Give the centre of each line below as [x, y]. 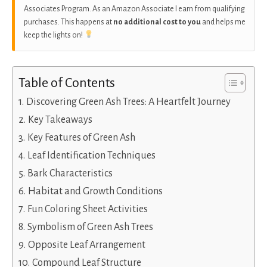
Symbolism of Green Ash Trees [90, 227]
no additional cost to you [157, 22]
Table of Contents [67, 83]
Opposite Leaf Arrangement [86, 245]
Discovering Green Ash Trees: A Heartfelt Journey [128, 102]
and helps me [223, 22]
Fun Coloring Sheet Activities [87, 209]
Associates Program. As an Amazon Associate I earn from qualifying [134, 9]
